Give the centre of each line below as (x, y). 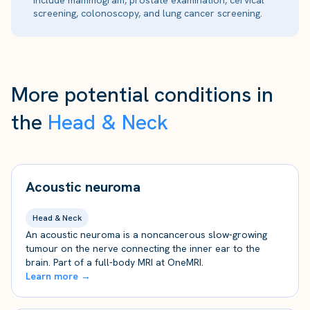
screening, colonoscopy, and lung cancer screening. (148, 13)
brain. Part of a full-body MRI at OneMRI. (115, 262)
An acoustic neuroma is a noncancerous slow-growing (146, 235)
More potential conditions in (142, 94)
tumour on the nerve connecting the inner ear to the (143, 248)
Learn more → (58, 276)
